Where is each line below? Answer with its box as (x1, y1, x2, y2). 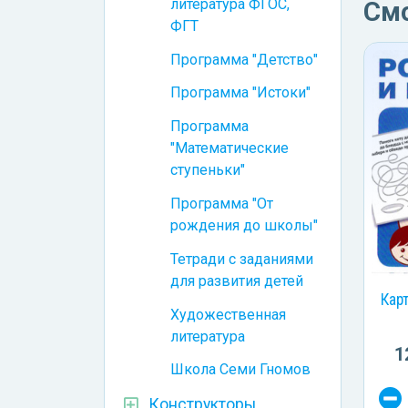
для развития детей (170, 271, 303, 290)
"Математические (170, 139, 289, 158)
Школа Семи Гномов (170, 361, 311, 379)
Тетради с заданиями (170, 250, 313, 268)
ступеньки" (170, 161, 245, 179)
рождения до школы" (170, 217, 318, 235)
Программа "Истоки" (170, 84, 311, 102)
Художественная (170, 305, 286, 323)
